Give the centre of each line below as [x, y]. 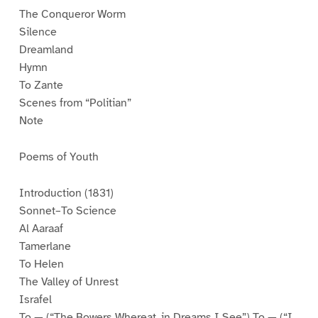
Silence [38, 32]
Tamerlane [45, 246]
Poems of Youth [59, 157]
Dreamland [46, 50]
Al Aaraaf [41, 228]
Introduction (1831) [66, 193]
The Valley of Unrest [68, 281]
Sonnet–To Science [67, 210]
